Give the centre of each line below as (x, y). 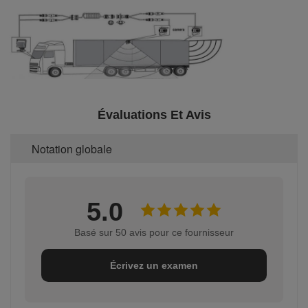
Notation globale (72, 148)
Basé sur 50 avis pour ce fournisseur (154, 232)
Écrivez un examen (154, 265)
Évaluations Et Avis (154, 114)
